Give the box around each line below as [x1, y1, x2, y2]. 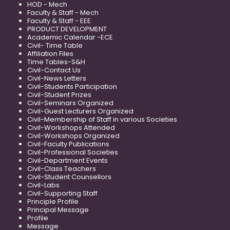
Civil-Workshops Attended [27, 123, 115, 133]
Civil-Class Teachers [27, 164, 96, 174]
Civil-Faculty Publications [27, 139, 109, 149]
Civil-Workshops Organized [27, 131, 120, 141]
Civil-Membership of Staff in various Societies [27, 114, 177, 125]
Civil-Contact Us [27, 65, 81, 75]
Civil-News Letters [27, 73, 86, 84]
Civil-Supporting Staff [27, 188, 98, 199]
